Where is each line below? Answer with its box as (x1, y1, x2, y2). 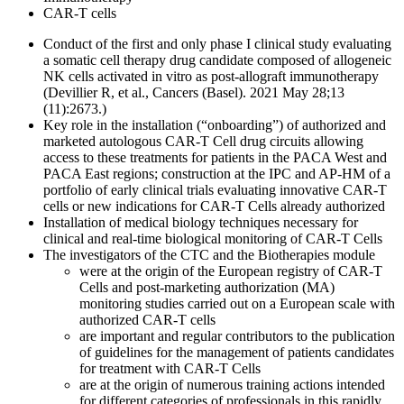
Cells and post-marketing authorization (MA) (79, 279, 335, 295)
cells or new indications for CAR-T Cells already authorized (43, 197, 385, 214)
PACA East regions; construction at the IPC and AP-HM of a (43, 165, 390, 181)
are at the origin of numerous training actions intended (79, 376, 385, 392)
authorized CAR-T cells (79, 311, 216, 327)
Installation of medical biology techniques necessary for (43, 214, 358, 230)
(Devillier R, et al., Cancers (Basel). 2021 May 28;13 (43, 84, 344, 100)
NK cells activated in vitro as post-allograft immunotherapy (43, 68, 379, 84)
